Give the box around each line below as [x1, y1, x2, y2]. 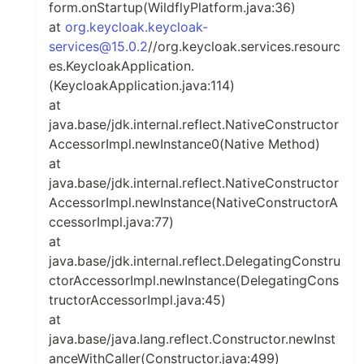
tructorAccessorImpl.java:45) [49, 292, 226, 308]
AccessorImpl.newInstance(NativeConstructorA [49, 194, 338, 210]
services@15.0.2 [49, 38, 148, 54]
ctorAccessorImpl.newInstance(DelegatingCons [49, 272, 339, 288]
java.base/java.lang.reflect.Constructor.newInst [49, 331, 336, 347]
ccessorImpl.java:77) [49, 214, 174, 230]
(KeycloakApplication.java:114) [49, 77, 235, 93]
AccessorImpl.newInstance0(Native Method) [49, 136, 320, 152]
